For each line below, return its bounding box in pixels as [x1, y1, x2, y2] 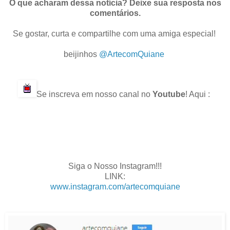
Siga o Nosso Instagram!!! [68, 162, 162, 171]
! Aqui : [185, 90, 212, 99]
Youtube [152, 90, 185, 99]
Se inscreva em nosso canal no [36, 90, 152, 99]
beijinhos [64, 50, 99, 59]
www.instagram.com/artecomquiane [50, 182, 180, 191]
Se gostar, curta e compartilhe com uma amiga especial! [12, 29, 218, 39]
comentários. [89, 9, 141, 18]
